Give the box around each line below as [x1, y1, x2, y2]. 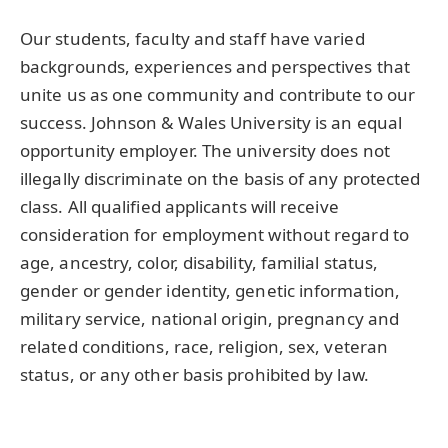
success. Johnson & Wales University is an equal [20, 110, 402, 134]
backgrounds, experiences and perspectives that [20, 54, 410, 78]
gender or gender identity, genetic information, [20, 278, 400, 302]
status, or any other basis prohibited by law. [20, 362, 369, 386]
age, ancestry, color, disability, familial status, [20, 250, 379, 274]
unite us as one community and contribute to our [20, 82, 415, 106]
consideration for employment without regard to [20, 222, 409, 246]
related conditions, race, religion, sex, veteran [20, 334, 389, 358]
